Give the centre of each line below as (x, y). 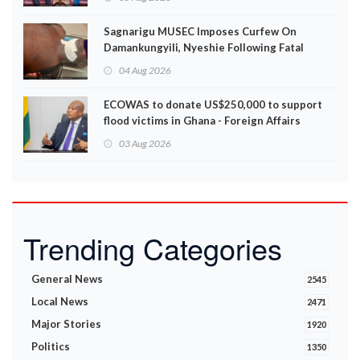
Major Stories (66, 324)
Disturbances (138, 63)
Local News (60, 301)
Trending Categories (153, 248)
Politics (51, 346)
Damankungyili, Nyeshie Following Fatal (204, 47)
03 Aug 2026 (145, 143)
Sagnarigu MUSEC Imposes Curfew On (200, 31)
